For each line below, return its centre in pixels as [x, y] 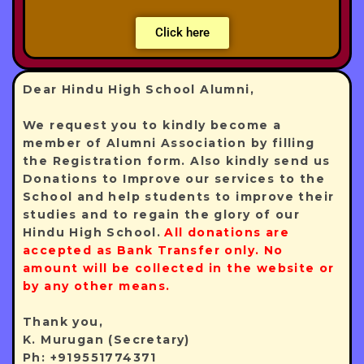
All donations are [227, 233]
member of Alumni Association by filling [169, 143]
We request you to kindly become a [152, 126]
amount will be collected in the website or [179, 269]
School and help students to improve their [179, 197]
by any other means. [97, 286]
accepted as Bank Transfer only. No [153, 251]
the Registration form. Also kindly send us [177, 161]
